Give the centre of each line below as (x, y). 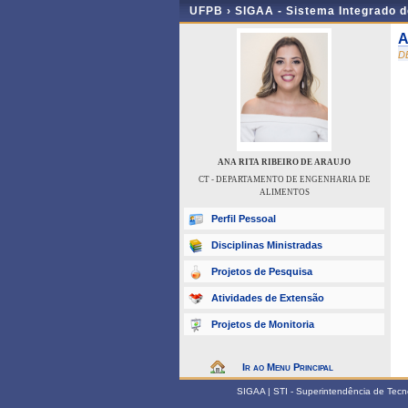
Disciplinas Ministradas (267, 245)
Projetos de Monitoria (263, 324)
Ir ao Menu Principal (288, 367)
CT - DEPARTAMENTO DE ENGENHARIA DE (284, 179)
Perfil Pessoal (244, 219)
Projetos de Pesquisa (262, 271)
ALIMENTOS (284, 192)
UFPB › (212, 11)
